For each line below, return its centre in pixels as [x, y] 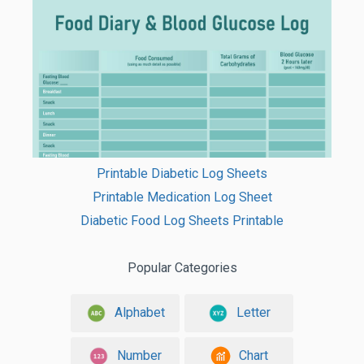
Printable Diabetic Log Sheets [182, 174]
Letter [253, 312]
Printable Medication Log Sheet [182, 197]
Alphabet [139, 312]
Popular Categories [182, 268]
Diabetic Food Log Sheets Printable [182, 221]
